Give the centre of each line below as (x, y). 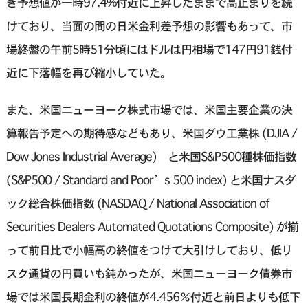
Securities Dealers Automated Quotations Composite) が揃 (152, 227)
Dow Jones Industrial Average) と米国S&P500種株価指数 (151, 157)
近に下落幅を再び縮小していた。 (88, 73)
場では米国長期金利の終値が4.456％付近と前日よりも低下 (153, 297)
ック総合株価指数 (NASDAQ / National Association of (137, 203)
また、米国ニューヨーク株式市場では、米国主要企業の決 (149, 110)
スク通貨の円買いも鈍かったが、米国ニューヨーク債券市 (149, 274)
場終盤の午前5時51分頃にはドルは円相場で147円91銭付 (149, 49)
